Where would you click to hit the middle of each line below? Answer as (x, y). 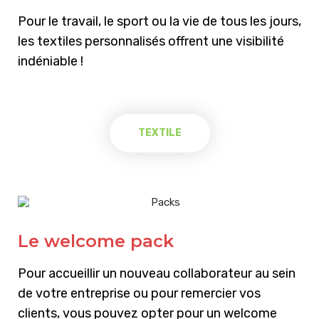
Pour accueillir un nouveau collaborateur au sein (157, 274)
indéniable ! (51, 62)
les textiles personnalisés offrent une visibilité (151, 42)
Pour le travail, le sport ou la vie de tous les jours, (159, 22)
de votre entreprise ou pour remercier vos (139, 294)
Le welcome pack (96, 241)
